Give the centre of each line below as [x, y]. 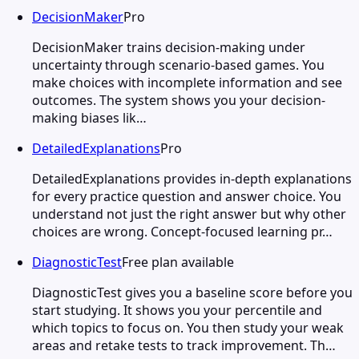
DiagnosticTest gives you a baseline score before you [192, 292]
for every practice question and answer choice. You [187, 196]
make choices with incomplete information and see [187, 82]
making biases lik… [89, 117]
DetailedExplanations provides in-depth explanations [192, 178]
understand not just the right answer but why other [189, 214]
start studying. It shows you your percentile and [177, 310]
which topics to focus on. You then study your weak [188, 327]
